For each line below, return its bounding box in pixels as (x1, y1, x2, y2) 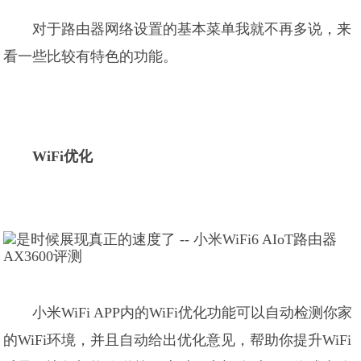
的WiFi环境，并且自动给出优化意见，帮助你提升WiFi (3, 332, 352, 348)
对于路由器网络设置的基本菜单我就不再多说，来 (32, 21, 352, 37)
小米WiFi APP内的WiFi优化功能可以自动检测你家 (32, 305, 353, 321)
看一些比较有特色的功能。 (3, 48, 178, 64)
